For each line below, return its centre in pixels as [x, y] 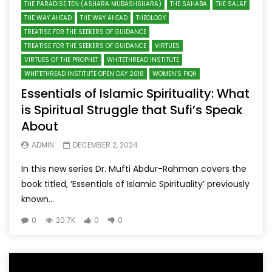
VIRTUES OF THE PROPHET [61, 59]
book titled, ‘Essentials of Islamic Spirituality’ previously [135, 184]
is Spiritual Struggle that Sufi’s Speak [132, 110]
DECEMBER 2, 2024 [105, 144]
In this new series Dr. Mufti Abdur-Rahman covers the [134, 168]
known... [38, 199]
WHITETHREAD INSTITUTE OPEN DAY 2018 [84, 73]
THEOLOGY [151, 18]
